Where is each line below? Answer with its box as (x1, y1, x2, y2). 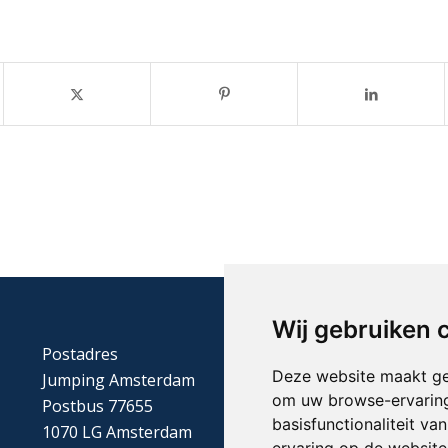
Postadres (41, 342, 118, 365)
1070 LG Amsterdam (41, 420, 192, 443)
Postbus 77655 (41, 394, 153, 417)
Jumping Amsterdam (41, 368, 195, 391)
